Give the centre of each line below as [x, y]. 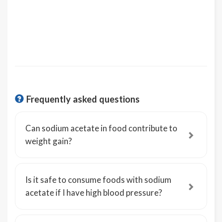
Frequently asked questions [83, 99]
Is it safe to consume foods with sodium [98, 180]
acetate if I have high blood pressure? [94, 193]
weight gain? [49, 141]
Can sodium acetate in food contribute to [101, 128]
